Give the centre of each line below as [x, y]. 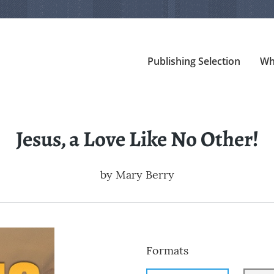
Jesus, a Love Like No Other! [137, 139]
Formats [167, 251]
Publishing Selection [194, 61]
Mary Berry [145, 175]
